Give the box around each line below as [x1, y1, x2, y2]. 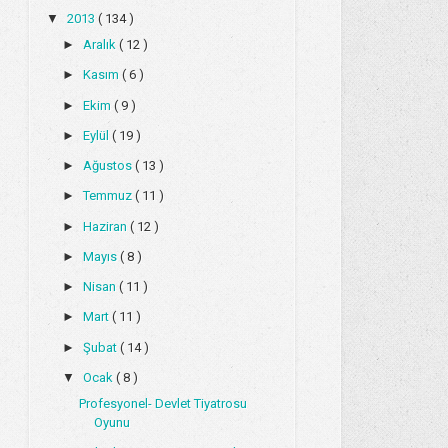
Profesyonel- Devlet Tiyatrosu [78, 396, 247, 412]
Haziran [82, 218, 130, 234]
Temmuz [82, 188, 135, 204]
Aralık [82, 37, 119, 53]
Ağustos [82, 158, 135, 174]
